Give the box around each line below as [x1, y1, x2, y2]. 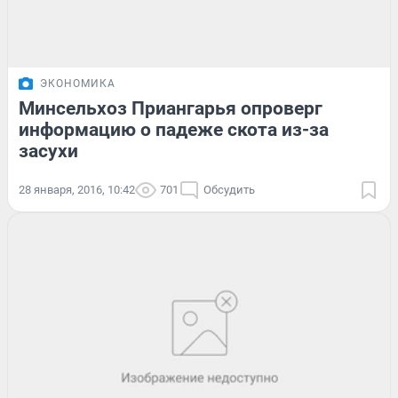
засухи [19, 140, 78, 163]
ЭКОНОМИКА [40, 77, 115, 91]
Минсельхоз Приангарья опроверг [19, 98, 322, 120]
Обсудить [203, 183, 255, 197]
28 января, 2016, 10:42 [19, 183, 135, 197]
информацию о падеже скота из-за [19, 119, 329, 141]
